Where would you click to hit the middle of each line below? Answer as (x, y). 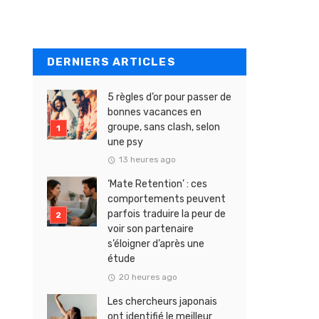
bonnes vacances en (155, 112)
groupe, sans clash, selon (164, 127)
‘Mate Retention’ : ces (157, 184)
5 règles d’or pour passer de (169, 97)
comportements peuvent (167, 199)
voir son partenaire (151, 229)
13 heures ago (147, 160)
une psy (125, 142)
